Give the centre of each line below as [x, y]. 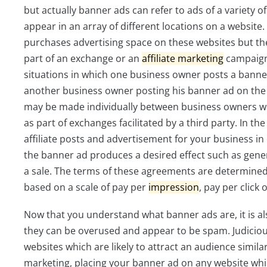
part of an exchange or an [83, 58]
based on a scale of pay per [86, 187]
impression [174, 187]
